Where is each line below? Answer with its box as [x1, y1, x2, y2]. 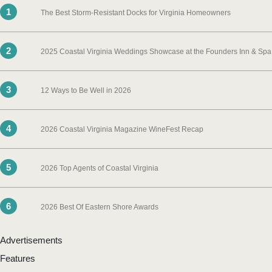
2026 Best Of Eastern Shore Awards [41, 202, 159, 211]
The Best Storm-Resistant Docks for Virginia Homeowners [41, 8, 231, 17]
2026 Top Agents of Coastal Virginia [41, 163, 159, 172]
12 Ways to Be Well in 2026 [41, 86, 132, 95]
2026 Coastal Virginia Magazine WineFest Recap [41, 124, 204, 134]
